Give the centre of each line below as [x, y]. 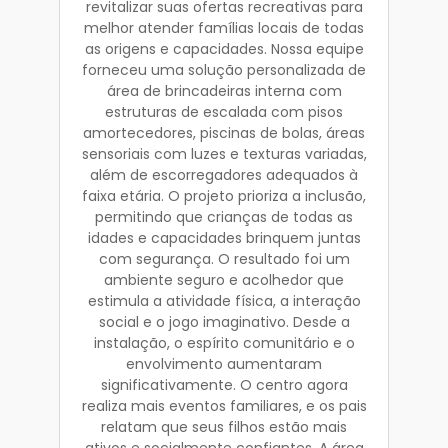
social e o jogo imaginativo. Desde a [224, 321]
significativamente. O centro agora [224, 384]
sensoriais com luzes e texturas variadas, [224, 153]
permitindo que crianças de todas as [224, 216]
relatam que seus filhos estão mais [224, 426]
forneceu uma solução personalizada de [224, 69]
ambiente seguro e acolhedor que [224, 279]
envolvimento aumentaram [224, 363]
